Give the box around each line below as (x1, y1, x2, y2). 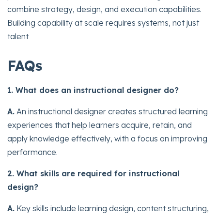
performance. (7, 147, 58, 157)
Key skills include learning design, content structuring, (15, 203, 209, 213)
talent (7, 31, 29, 41)
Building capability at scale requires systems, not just (7, 17, 199, 28)
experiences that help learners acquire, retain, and (7, 120, 192, 130)
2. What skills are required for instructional (7, 168, 179, 178)
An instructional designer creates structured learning (15, 106, 208, 116)
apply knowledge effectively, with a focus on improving (7, 133, 207, 143)
